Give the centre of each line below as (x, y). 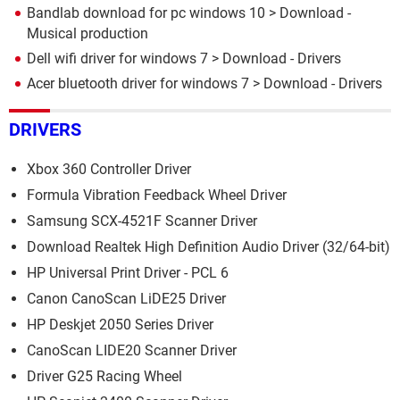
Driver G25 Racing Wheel (104, 376)
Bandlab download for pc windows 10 (146, 12)
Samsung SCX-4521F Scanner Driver (142, 221)
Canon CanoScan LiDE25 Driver (126, 298)
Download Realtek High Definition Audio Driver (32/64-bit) (208, 246)
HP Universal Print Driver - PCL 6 (128, 272)
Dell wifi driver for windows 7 (117, 58)
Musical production (87, 33)
